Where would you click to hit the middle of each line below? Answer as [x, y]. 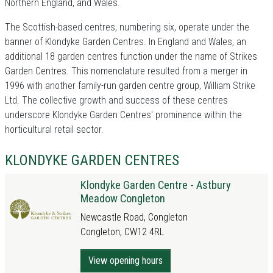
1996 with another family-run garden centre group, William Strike [130, 86]
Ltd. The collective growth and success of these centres [116, 100]
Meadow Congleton [123, 198]
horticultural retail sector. [54, 129]
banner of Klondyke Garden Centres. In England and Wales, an [126, 42]
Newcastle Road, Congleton [134, 217]
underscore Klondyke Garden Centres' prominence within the [123, 115]
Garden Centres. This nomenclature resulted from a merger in [126, 71]
